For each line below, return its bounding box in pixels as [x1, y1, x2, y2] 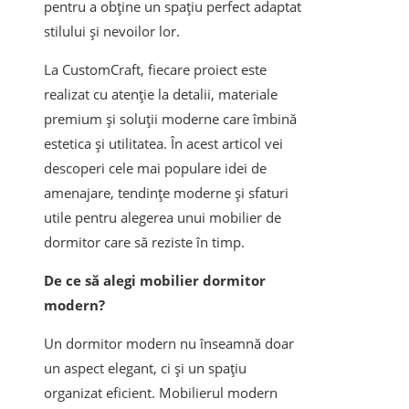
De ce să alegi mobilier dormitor [44, 271, 266, 290]
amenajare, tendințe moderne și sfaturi [44, 184, 288, 203]
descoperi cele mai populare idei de [44, 159, 267, 178]
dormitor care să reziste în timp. [44, 233, 245, 252]
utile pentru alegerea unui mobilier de [44, 208, 281, 227]
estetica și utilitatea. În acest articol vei [44, 134, 283, 153]
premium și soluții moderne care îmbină [44, 110, 297, 129]
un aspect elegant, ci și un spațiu [44, 359, 246, 378]
